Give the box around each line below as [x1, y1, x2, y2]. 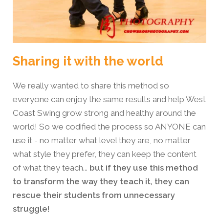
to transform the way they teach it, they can [13, 176, 189, 186]
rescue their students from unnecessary [13, 190, 175, 200]
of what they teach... [13, 162, 89, 173]
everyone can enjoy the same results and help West [13, 94, 206, 104]
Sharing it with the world [13, 53, 163, 68]
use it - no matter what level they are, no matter [13, 135, 191, 145]
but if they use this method [89, 162, 198, 173]
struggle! [13, 203, 49, 214]
